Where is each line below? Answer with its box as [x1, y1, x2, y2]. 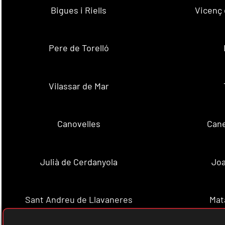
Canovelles [57, 118, 100, 130]
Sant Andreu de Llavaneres [25, 194, 133, 205]
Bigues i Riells [51, 4, 107, 16]
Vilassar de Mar [48, 80, 109, 91]
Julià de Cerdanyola [40, 156, 118, 167]
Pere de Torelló [48, 42, 109, 54]
